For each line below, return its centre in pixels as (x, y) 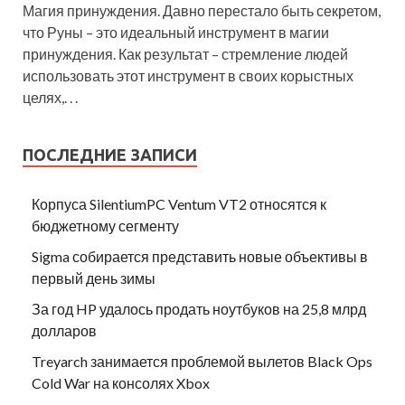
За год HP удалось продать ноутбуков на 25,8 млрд (199, 309)
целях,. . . (50, 98)
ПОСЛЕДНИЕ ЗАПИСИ (110, 155)
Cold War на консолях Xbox (121, 383)
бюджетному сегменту (105, 226)
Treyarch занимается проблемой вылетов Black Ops (202, 362)
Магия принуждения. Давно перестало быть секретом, (202, 11)
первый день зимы (94, 278)
